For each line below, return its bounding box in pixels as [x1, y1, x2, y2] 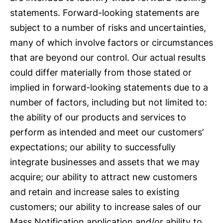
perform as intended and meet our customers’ [10, 126, 204, 137]
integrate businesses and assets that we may [10, 156, 200, 167]
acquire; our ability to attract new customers [10, 171, 197, 182]
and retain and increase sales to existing [10, 186, 179, 197]
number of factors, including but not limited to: [10, 97, 207, 108]
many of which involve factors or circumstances [10, 37, 213, 48]
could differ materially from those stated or [10, 67, 192, 78]
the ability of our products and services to [10, 111, 186, 122]
